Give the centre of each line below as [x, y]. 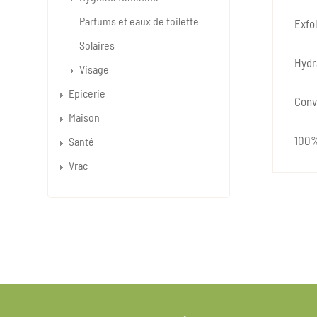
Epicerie [87, 93]
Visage [94, 69]
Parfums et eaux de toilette [139, 21]
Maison [84, 117]
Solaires [97, 45]
